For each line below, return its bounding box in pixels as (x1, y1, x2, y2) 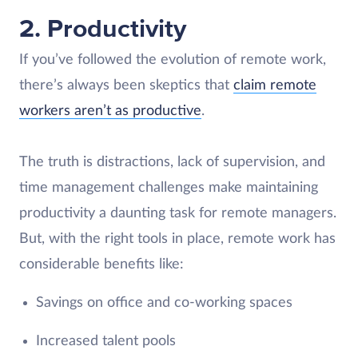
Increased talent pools (35, 334, 176, 348)
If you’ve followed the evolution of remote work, (19, 53, 326, 67)
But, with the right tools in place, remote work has (19, 232, 336, 246)
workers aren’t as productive (19, 104, 201, 118)
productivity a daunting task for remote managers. (19, 206, 336, 221)
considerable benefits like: (19, 257, 188, 272)
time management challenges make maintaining (19, 181, 318, 195)
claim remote (233, 78, 316, 93)
